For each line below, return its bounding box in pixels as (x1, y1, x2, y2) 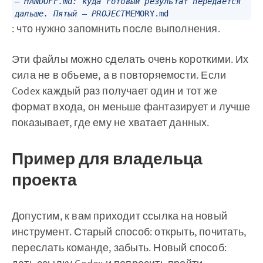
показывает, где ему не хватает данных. (12, 116, 210, 130)
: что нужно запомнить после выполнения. (12, 22, 220, 36)
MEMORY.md (125, 9, 169, 19)
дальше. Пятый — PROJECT (15, 9, 126, 19)
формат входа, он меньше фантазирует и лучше (12, 100, 251, 114)
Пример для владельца (12, 148, 203, 170)
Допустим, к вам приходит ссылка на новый (12, 209, 227, 223)
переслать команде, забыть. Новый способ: (12, 241, 227, 255)
